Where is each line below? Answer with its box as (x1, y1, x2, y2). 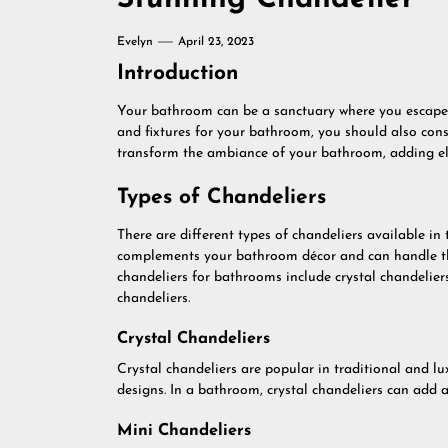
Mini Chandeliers (117, 423, 251, 439)
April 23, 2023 (178, 36, 254, 48)
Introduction (117, 63, 238, 84)
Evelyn (117, 36, 153, 48)
